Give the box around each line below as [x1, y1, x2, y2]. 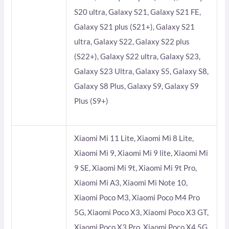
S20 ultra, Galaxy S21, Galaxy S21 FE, [74, 7, 201, 16]
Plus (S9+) [74, 96, 109, 105]
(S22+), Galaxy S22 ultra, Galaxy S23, [74, 52, 201, 61]
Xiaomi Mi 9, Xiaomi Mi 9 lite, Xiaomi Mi [74, 148, 209, 157]
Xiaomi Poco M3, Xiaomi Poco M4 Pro [74, 193, 200, 202]
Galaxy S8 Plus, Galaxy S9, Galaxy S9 [74, 81, 199, 90]
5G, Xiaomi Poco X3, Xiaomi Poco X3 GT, [74, 208, 209, 217]
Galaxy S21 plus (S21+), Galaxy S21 [74, 22, 195, 31]
